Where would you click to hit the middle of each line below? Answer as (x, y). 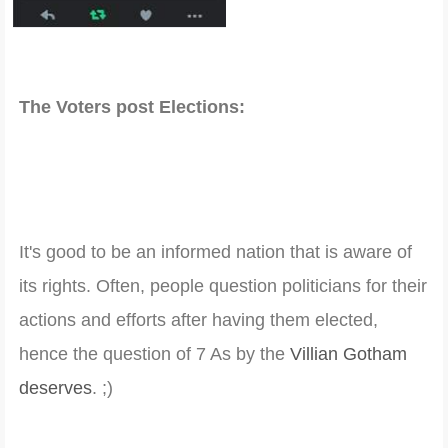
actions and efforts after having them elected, (198, 320)
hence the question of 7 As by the (154, 354)
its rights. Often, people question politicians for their (223, 286)
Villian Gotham (348, 354)
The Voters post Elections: (132, 107)
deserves (55, 388)
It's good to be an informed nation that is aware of (215, 252)
